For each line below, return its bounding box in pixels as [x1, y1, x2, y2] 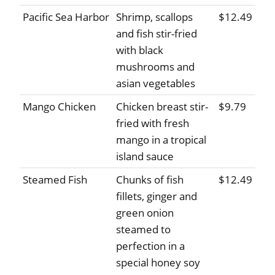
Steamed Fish [23, 172, 87, 187]
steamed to [116, 222, 171, 237]
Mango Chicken [23, 99, 96, 114]
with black [116, 43, 163, 58]
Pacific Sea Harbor [23, 10, 109, 25]
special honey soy [116, 255, 200, 270]
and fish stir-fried [116, 26, 197, 41]
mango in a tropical [116, 133, 206, 147]
